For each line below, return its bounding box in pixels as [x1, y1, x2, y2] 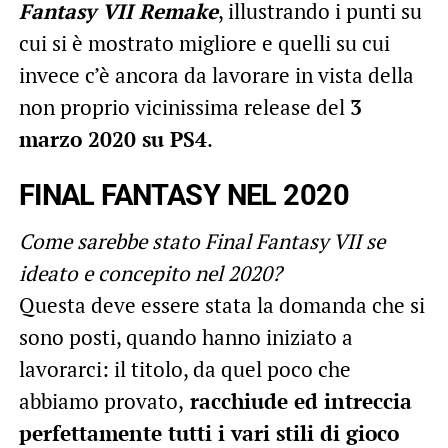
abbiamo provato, [18, 386, 184, 415]
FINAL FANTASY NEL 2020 [18, 177, 349, 212]
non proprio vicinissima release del [18, 92, 350, 121]
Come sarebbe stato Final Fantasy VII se [18, 226, 385, 255]
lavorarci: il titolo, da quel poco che [18, 354, 351, 383]
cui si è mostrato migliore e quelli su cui [18, 28, 390, 57]
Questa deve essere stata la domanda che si [18, 290, 425, 319]
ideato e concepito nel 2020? [18, 258, 282, 287]
